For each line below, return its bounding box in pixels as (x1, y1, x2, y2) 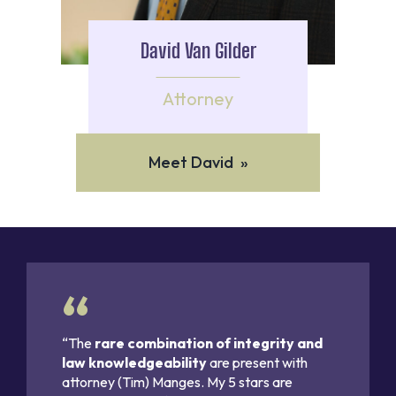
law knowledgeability (62, 353, 207, 371)
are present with (207, 353, 308, 371)
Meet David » (148, 151, 248, 172)
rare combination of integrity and (95, 333, 323, 352)
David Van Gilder (140, 38, 256, 63)
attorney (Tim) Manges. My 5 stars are (62, 372, 293, 391)
